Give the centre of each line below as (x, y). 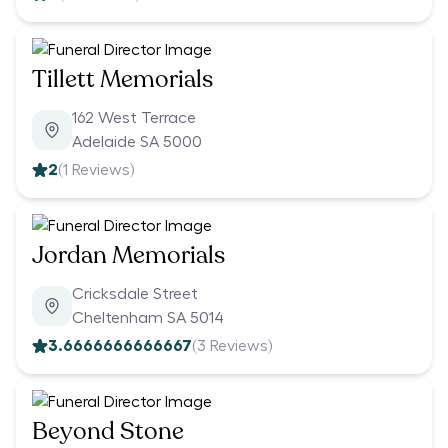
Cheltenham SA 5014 (148, 318)
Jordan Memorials (128, 256)
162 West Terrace (134, 118)
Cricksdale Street (135, 294)
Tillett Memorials (122, 80)
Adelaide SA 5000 (137, 142)
